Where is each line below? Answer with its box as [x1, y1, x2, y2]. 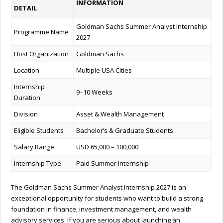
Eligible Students [14, 126, 64, 135]
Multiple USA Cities [76, 66, 132, 75]
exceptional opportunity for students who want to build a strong [11, 193, 204, 203]
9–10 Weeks [76, 88, 113, 97]
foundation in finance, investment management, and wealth [11, 204, 192, 214]
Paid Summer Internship [76, 159, 149, 168]
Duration [14, 93, 41, 103]
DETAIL [14, 3, 37, 13]
